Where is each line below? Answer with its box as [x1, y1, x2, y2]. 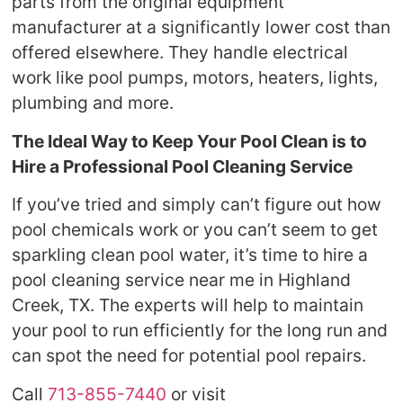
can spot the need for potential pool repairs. [12, 345, 367, 367]
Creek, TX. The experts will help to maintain [12, 294, 364, 317]
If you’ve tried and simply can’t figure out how [12, 193, 382, 216]
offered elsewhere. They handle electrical [12, 41, 349, 64]
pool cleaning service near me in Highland [12, 269, 352, 291]
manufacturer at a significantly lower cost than [12, 16, 391, 39]
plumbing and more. [12, 92, 175, 114]
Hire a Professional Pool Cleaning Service [12, 155, 354, 177]
